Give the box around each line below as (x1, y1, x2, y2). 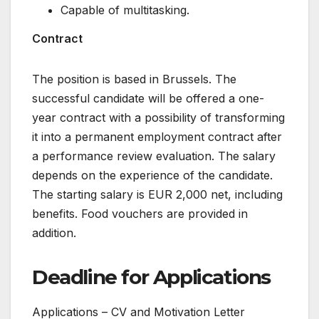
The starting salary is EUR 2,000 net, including (32, 187, 283, 202)
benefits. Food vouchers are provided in (32, 206, 248, 221)
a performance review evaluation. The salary (32, 149, 276, 164)
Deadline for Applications (32, 265, 271, 290)
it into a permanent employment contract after (32, 130, 282, 145)
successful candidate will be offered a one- (32, 91, 264, 106)
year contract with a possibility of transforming (32, 110, 285, 125)
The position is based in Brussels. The (32, 72, 236, 87)
